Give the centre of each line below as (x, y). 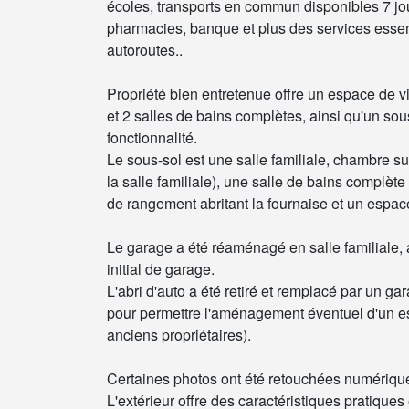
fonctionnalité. (152, 137)
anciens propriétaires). (179, 335)
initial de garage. (161, 269)
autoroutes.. (145, 50)
